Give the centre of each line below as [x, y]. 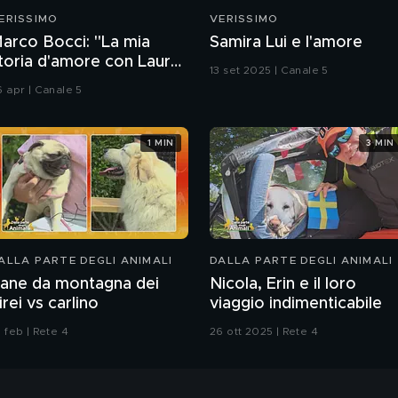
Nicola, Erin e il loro [283, 285]
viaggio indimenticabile [296, 304]
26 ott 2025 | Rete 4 [264, 332]
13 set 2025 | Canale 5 [269, 71]
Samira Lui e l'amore [286, 43]
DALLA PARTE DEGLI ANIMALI [302, 261]
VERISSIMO [244, 19]
